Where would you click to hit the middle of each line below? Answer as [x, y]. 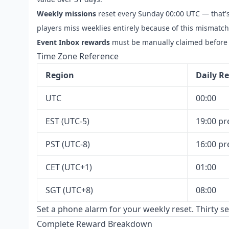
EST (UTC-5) [67, 121]
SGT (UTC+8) [69, 190]
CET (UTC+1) [69, 167]
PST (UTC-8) [68, 144]
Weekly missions [66, 14]
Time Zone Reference [78, 56]
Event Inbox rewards [73, 42]
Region [60, 75]
